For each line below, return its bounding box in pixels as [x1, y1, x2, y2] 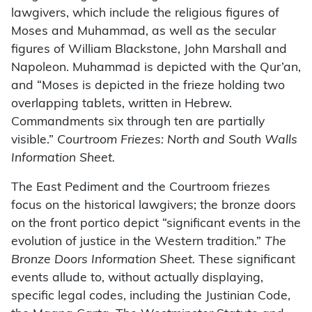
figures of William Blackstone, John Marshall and [11, 44, 287, 56]
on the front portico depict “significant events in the [11, 218, 301, 231]
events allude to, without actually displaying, [11, 272, 263, 285]
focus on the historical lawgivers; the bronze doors [11, 200, 296, 212]
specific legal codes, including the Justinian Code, [11, 290, 290, 303]
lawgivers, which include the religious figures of [11, 8, 279, 20]
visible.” [11, 134, 57, 147]
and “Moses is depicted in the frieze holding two [11, 80, 285, 93]
